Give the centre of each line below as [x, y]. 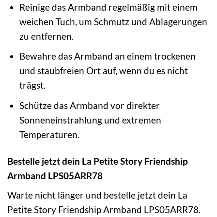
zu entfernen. [46, 36]
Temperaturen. [49, 134]
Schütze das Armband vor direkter [89, 105]
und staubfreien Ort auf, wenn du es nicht [103, 71]
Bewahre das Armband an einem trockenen [107, 56]
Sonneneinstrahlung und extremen [90, 120]
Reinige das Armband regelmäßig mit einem [108, 7]
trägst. [32, 85]
